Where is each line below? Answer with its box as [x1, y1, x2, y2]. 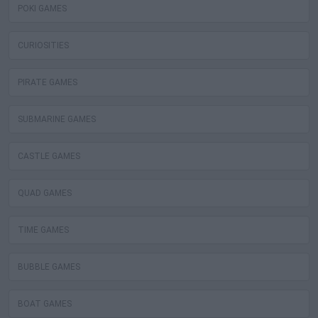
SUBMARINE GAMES [18, 114, 96, 125]
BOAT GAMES [18, 299, 72, 309]
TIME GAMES [18, 225, 69, 236]
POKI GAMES [18, 4, 67, 14]
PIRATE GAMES [18, 77, 77, 88]
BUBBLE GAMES [18, 262, 80, 273]
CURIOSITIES [18, 40, 69, 51]
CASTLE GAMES [18, 151, 80, 162]
